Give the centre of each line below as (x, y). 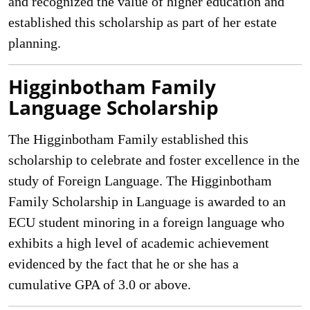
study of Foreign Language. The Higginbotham (140, 181)
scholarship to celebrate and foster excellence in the (154, 160)
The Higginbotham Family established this (128, 139)
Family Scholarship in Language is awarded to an (147, 201)
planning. (35, 43)
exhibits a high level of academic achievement (139, 243)
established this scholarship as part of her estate (143, 22)
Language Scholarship (113, 107)
